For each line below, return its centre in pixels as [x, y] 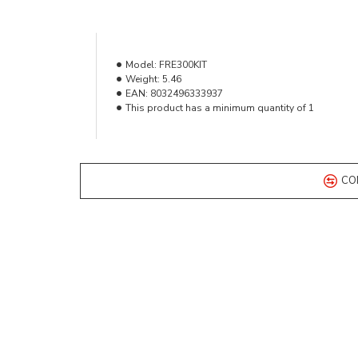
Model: [141, 64]
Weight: [142, 79]
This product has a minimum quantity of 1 [219, 107]
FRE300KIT [183, 64]
